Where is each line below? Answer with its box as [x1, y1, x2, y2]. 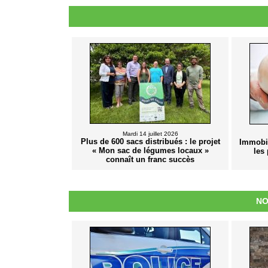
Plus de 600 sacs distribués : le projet [80, 137, 220, 147]
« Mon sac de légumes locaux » [92, 146, 209, 156]
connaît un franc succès [106, 155, 194, 165]
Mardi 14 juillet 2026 [122, 130, 178, 138]
